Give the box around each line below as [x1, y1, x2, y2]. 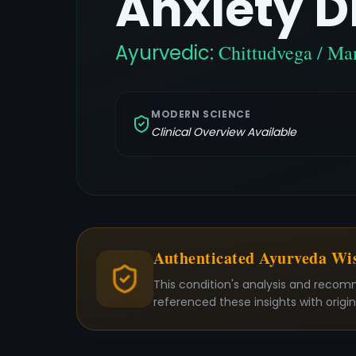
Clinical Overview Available [151, 124, 296, 140]
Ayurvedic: [115, 40, 219, 66]
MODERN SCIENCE [151, 107, 251, 121]
